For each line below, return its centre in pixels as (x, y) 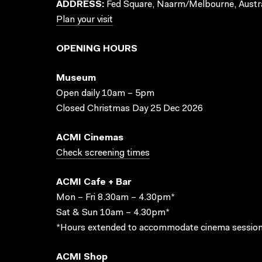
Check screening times (103, 153)
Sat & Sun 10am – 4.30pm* (113, 213)
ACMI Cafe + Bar (94, 182)
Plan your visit (85, 20)
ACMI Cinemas (90, 138)
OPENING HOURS (97, 49)
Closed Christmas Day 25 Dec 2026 (130, 109)
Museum (76, 78)
